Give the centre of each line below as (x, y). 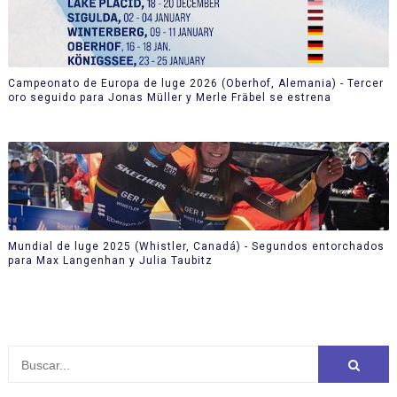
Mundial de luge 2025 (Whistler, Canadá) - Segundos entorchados (196, 246)
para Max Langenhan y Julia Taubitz (110, 260)
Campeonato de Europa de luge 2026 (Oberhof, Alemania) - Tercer (195, 83)
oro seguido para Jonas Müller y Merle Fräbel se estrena (169, 97)
